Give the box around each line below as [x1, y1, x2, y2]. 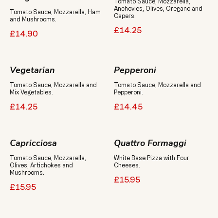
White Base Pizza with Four [114, 154, 189, 161]
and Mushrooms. [10, 16, 56, 22]
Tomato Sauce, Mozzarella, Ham [10, 8, 101, 15]
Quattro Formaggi [114, 137, 186, 149]
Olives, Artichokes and [10, 162, 73, 168]
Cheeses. [114, 162, 140, 168]
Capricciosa [10, 137, 57, 149]
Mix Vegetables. [10, 89, 53, 95]
